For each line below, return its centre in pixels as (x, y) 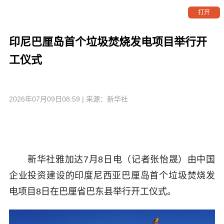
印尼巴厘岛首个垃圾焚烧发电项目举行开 (108, 42)
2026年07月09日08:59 (44, 99)
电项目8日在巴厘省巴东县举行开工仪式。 (92, 192)
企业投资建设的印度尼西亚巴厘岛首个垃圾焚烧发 (112, 176)
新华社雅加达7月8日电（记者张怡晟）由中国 (112, 160)
